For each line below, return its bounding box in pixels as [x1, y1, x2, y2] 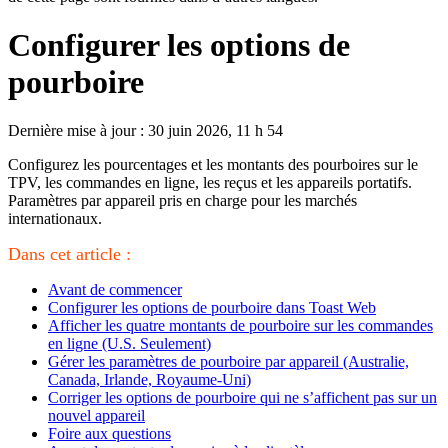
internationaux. [8, 210, 102, 228]
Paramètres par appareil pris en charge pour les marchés [8, 192, 357, 210]
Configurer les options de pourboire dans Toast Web [48, 299, 376, 317]
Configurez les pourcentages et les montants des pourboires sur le [8, 156, 418, 174]
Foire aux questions [48, 425, 171, 443]
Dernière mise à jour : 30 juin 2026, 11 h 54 [8, 122, 283, 140]
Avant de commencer [48, 281, 182, 299]
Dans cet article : [8, 244, 131, 265]
